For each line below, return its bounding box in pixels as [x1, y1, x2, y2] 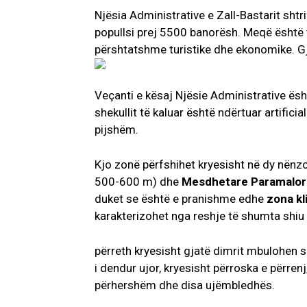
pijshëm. [95, 123, 138, 137]
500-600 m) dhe [95, 175, 182, 189]
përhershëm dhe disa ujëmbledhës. [95, 278, 275, 293]
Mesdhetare [182, 175, 248, 189]
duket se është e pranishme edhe [95, 192, 267, 206]
